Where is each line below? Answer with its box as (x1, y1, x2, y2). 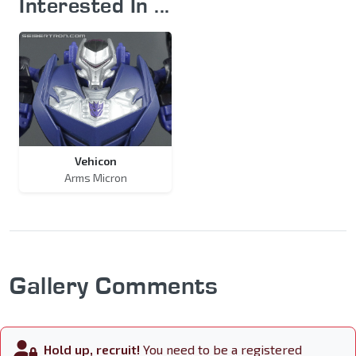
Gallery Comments (10, 269, 218, 301)
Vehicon (74, 154, 117, 168)
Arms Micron (64, 171, 127, 185)
